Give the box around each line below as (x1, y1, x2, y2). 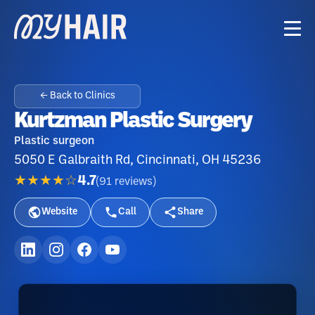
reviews (115, 176, 153, 187)
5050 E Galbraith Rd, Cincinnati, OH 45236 (14, 155, 261, 166)
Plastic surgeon (14, 136, 94, 146)
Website (41, 207, 77, 217)
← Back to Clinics (39, 91, 115, 101)
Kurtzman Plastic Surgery (14, 111, 252, 131)
